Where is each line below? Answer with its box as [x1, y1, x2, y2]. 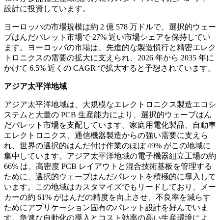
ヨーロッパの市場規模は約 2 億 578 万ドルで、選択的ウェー [4, 23, 216, 31]
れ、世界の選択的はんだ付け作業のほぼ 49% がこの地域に [4, 141, 211, 150]
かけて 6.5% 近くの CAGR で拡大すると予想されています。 [4, 64, 216, 73]
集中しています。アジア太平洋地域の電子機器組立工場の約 [4, 152, 216, 161]
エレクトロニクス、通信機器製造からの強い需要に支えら [4, 131, 208, 140]
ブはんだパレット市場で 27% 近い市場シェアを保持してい [4, 33, 211, 42]
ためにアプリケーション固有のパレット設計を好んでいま [4, 203, 208, 212]
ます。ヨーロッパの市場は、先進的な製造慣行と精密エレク [4, 43, 216, 52]
